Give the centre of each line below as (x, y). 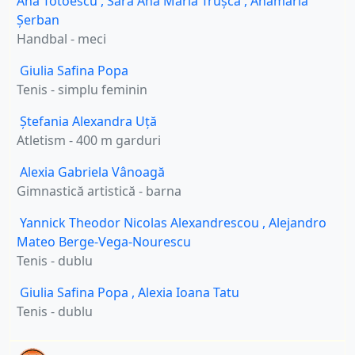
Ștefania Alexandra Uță (88, 121)
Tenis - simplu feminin (82, 89)
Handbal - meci (61, 38)
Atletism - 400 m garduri (89, 140)
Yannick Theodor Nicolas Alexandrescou (141, 222)
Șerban (38, 19)
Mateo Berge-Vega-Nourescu (104, 241)
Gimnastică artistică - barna (99, 191)
